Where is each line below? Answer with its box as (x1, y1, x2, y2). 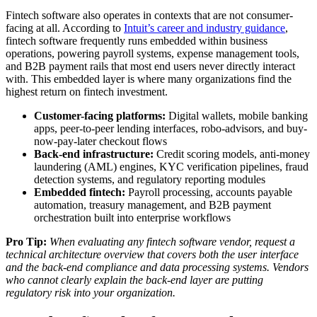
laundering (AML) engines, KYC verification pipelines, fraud (34, 160, 309, 173)
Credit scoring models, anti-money (154, 147, 310, 160)
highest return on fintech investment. (6, 85, 168, 98)
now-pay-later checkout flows (34, 134, 167, 147)
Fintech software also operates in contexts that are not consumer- (6, 8, 293, 21)
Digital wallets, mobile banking (166, 109, 308, 122)
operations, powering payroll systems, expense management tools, (6, 47, 299, 59)
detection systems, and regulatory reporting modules (34, 173, 265, 185)
